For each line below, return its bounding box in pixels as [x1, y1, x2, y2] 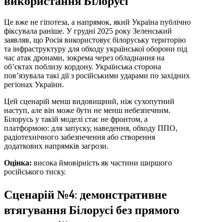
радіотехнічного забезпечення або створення [4, 133, 155, 142]
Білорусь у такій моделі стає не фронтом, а [4, 115, 148, 124]
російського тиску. [4, 167, 66, 176]
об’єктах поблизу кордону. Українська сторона [4, 62, 161, 71]
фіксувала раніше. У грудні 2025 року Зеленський [4, 27, 172, 36]
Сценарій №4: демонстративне [4, 186, 167, 202]
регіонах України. [4, 80, 64, 89]
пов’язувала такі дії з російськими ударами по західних [4, 71, 190, 80]
